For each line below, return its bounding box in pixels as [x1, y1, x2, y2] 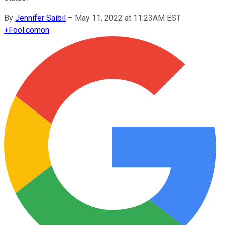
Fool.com [9, 25, 41, 35]
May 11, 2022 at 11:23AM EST [75, 13, 181, 23]
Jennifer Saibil [15, 13, 66, 23]
